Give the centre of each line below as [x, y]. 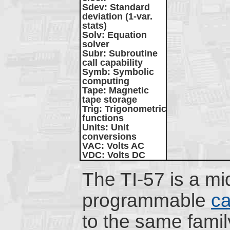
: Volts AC [123, 146]
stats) [94, 26]
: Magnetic [126, 90]
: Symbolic [131, 72]
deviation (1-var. [117, 16]
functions [103, 118]
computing [106, 81]
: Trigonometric [133, 109]
